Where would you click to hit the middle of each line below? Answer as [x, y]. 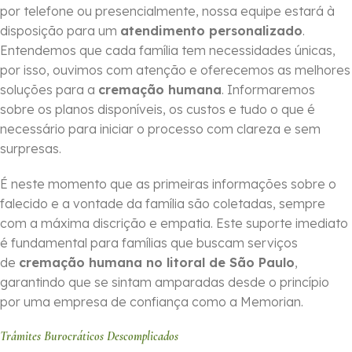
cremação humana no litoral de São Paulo [157, 263]
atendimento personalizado [211, 31]
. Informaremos [268, 90]
